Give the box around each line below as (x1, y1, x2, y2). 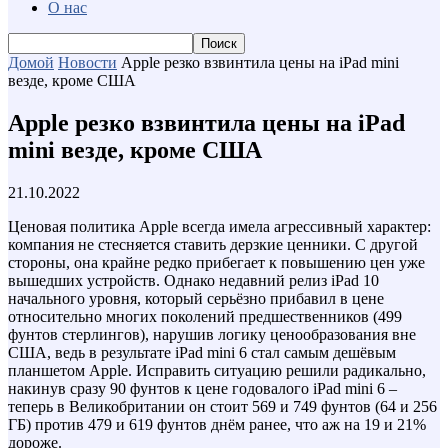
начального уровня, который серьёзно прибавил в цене (8, 289, 384, 307)
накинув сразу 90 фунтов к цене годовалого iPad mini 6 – (8, 379, 397, 397)
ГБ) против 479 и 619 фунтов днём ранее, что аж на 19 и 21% (8, 415, 426, 433)
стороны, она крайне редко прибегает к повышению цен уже (8, 253, 425, 271)
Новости (58, 54, 117, 71)
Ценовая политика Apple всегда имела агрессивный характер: (8, 217, 431, 235)
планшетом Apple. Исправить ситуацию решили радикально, (8, 361, 426, 379)
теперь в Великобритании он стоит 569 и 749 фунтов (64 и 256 (8, 397, 437, 415)
